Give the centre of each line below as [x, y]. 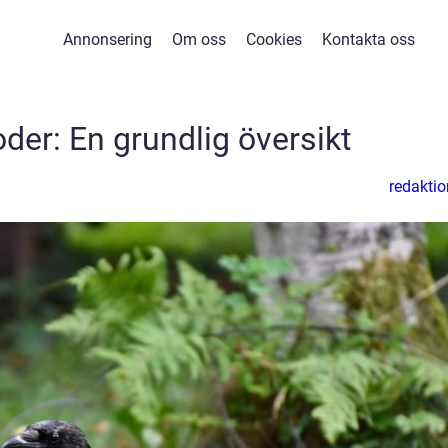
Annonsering [107, 39]
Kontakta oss [368, 39]
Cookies [273, 39]
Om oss [198, 39]
